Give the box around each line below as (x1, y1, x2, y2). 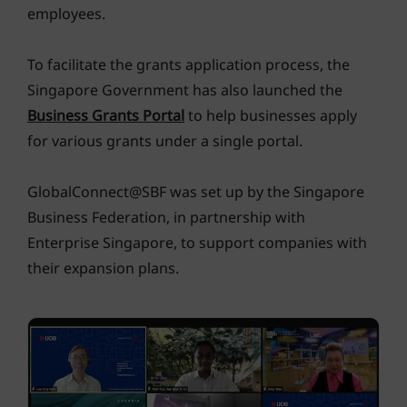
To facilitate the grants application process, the (27, 55, 350, 75)
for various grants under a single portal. (27, 131, 303, 152)
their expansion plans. (27, 258, 179, 279)
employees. (27, 4, 105, 25)
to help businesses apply (184, 105, 357, 126)
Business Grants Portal (27, 105, 184, 126)
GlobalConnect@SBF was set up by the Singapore (27, 182, 364, 203)
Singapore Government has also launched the (27, 80, 342, 101)
